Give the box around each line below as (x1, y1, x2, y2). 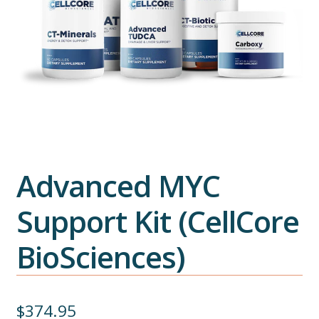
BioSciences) (16, 236, 185, 277)
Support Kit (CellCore (16, 200, 299, 241)
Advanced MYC (16, 164, 220, 206)
